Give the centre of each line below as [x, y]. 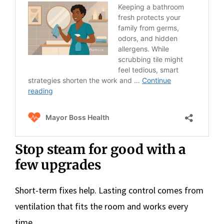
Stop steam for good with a [100, 149]
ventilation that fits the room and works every [101, 206]
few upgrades [58, 164]
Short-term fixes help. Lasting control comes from [109, 190]
